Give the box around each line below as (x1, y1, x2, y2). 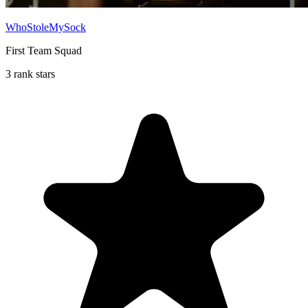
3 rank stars (5, 67, 55, 80)
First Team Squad (5, 44, 82, 56)
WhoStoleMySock (5, 21, 86, 33)
